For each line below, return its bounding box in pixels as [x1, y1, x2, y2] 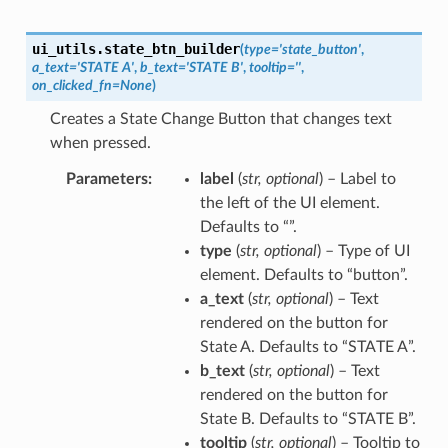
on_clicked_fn [31, 77, 112, 93]
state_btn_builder [103, 40, 240, 57]
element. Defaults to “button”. [199, 266, 408, 283]
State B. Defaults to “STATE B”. [199, 410, 416, 427]
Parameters [65, 170, 148, 187]
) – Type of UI [316, 242, 410, 259]
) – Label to [318, 170, 396, 187]
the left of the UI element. [199, 194, 380, 211]
